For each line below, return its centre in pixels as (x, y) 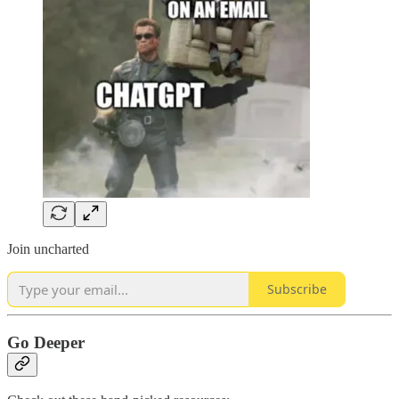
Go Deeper (46, 342)
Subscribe (297, 289)
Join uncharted (48, 248)
